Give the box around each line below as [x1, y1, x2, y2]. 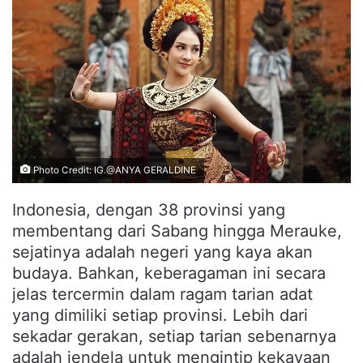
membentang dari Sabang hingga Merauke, [12, 221, 342, 241]
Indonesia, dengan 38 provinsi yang [12, 200, 285, 220]
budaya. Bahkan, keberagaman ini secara [12, 263, 326, 284]
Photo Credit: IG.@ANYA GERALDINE [31, 164, 196, 177]
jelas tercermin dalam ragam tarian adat [12, 284, 313, 305]
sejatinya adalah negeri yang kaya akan [12, 242, 313, 263]
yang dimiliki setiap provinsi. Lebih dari [12, 305, 308, 326]
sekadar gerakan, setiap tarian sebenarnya [12, 327, 336, 347]
